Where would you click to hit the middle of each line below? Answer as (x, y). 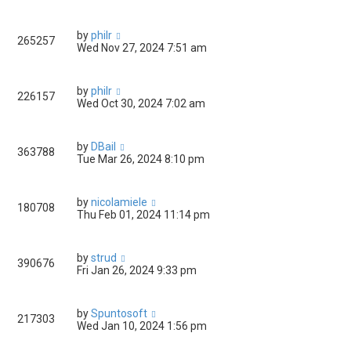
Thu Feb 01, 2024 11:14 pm (143, 215)
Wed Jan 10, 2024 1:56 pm (142, 326)
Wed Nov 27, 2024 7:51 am (142, 48)
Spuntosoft (119, 314)
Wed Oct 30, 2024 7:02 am (141, 104)
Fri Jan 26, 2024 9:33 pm (137, 271)
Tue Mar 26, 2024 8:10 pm (141, 159)
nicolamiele (119, 203)
